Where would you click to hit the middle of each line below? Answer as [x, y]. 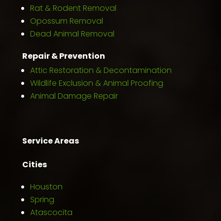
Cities [34, 164]
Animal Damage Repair [74, 96]
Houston [46, 186]
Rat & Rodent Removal [73, 8]
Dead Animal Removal [72, 34]
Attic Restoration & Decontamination [101, 70]
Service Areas [50, 141]
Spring [42, 199]
